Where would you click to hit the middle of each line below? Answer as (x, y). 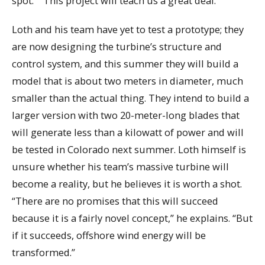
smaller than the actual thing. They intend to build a (130, 98)
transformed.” (43, 252)
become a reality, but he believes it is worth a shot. (127, 184)
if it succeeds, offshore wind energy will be (109, 235)
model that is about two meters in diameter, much (127, 81)
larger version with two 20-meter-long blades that (126, 115)
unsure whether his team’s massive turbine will (120, 167)
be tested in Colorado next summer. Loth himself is (129, 149)
